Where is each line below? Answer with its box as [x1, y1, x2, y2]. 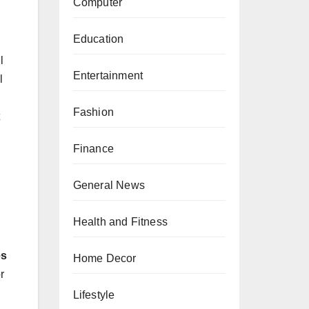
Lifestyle [72, 289, 115, 301]
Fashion [72, 106, 114, 118]
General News [72, 179, 145, 191]
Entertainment [72, 70, 143, 81]
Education [72, 33, 124, 45]
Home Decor [72, 252, 137, 264]
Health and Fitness [72, 216, 168, 228]
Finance [72, 143, 114, 154]
